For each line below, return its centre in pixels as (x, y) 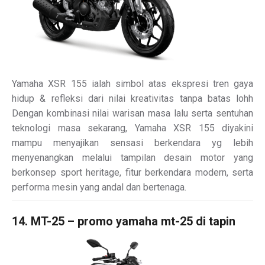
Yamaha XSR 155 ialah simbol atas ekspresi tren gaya (132, 83)
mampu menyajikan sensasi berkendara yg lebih (132, 143)
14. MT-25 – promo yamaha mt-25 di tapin (124, 221)
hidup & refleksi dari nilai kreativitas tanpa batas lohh (132, 98)
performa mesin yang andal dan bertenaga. (99, 187)
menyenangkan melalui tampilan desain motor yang (132, 157)
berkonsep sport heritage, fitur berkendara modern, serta (132, 172)
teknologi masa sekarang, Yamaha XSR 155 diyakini (132, 128)
